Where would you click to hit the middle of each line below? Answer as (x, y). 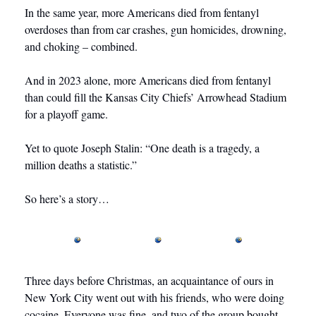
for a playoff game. (66, 114)
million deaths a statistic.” (81, 165)
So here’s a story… (70, 199)
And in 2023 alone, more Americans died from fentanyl (148, 80)
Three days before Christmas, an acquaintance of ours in (149, 281)
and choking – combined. (81, 47)
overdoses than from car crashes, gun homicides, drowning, (156, 30)
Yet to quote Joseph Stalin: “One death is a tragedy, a (142, 148)
